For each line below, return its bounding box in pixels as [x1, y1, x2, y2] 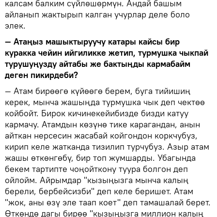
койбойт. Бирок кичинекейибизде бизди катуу [5, 108, 188, 119]
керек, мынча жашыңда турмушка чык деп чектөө [5, 96, 205, 108]
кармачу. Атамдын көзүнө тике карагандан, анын [5, 119, 200, 130]
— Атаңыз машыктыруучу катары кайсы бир [5, 36, 180, 47]
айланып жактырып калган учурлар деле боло [5, 9, 190, 20]
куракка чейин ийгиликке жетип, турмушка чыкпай [5, 47, 208, 59]
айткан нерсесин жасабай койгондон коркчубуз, [5, 130, 198, 141]
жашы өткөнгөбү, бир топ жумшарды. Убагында [5, 152, 196, 164]
